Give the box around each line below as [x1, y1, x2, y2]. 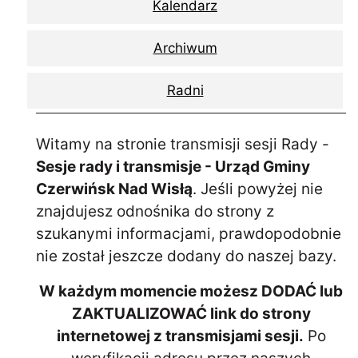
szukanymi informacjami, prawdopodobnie [36, 225, 341, 243]
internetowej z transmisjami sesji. [56, 327, 304, 345]
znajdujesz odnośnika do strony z [36, 202, 274, 221]
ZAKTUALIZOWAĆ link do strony [71, 304, 311, 323]
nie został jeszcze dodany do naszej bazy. [36, 247, 336, 265]
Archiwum [153, 40, 217, 56]
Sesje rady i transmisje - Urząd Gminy [36, 157, 310, 176]
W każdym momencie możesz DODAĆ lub [39, 282, 343, 300]
